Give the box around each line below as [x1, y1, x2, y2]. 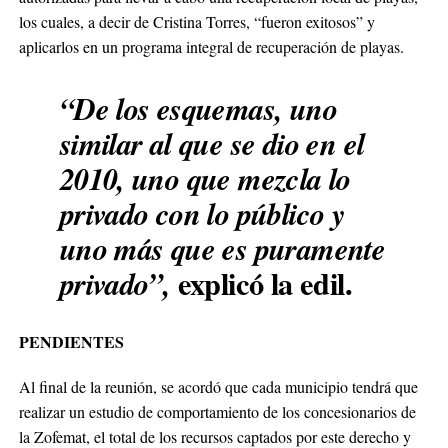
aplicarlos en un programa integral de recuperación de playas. [18, 35, 404, 57]
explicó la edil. [170, 260, 352, 305]
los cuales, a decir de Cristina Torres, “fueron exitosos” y [18, 10, 375, 32]
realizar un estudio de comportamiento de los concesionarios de [18, 400, 416, 422]
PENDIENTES [18, 329, 124, 353]
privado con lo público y [59, 191, 346, 235]
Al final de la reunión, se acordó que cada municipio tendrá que [18, 375, 418, 397]
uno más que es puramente [59, 226, 386, 270]
